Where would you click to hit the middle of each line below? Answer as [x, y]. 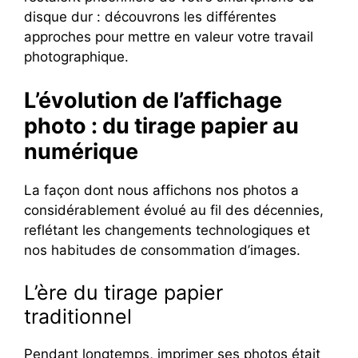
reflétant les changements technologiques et [167, 230]
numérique [81, 151]
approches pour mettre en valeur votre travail [169, 37]
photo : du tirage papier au [161, 125]
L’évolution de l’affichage [153, 100]
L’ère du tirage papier [123, 293]
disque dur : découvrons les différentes [150, 17]
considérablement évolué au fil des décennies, [174, 210]
